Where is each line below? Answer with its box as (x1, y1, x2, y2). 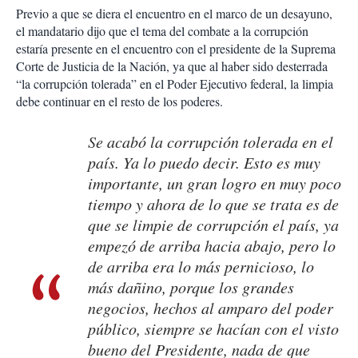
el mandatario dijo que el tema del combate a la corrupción (16, 22, 308, 40)
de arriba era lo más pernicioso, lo (88, 256, 314, 277)
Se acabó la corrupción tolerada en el (88, 131, 333, 153)
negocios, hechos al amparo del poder (88, 297, 333, 319)
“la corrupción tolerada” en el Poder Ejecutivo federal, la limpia (16, 75, 333, 93)
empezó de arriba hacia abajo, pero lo (88, 235, 336, 257)
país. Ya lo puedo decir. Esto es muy (88, 152, 320, 173)
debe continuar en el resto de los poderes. (16, 93, 223, 110)
